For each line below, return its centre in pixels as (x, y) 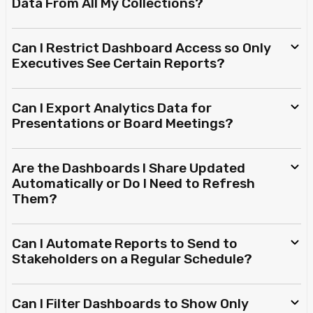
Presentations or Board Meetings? (123, 124)
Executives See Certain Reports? (118, 64)
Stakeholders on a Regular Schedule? (132, 259)
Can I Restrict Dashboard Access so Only (141, 48)
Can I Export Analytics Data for (112, 108)
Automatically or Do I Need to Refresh (133, 184)
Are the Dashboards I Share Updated (129, 168)
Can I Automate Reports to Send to (125, 244)
